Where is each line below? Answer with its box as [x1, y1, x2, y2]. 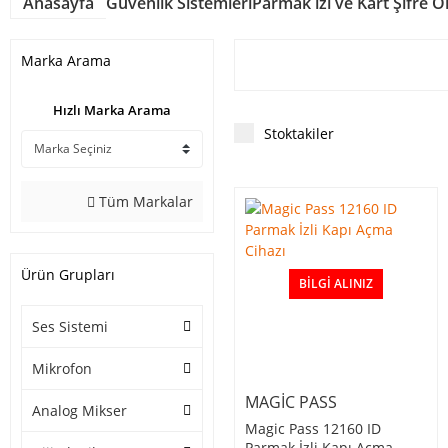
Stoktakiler [264, 124, 334, 144]
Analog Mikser [32, 401, 127, 421]
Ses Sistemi [32, 317, 108, 337]
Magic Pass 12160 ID [245, 419, 381, 439]
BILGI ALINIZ [299, 275, 373, 293]
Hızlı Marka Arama [53, 101, 171, 120]
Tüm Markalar [95, 192, 193, 212]
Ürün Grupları [21, 265, 115, 285]
